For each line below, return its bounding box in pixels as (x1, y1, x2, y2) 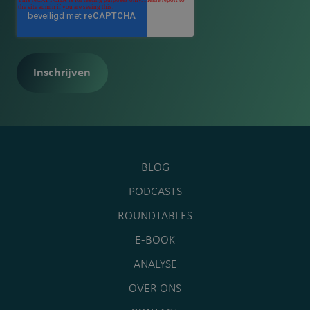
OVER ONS (129, 282, 181, 296)
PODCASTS (128, 185, 182, 199)
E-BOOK (135, 234, 175, 248)
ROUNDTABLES (118, 210, 192, 224)
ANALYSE (133, 258, 177, 272)
